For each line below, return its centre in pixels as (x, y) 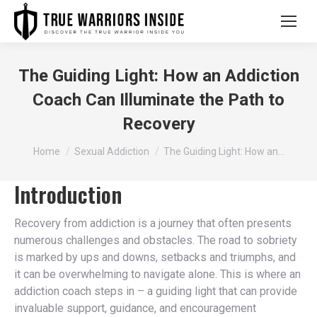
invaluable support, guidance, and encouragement (135, 308)
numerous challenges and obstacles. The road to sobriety (156, 240)
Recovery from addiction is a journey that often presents (153, 223)
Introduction (68, 194)
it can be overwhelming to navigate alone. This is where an (157, 274)
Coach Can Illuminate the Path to (158, 100)
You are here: (64, 144)
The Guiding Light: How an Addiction (158, 76)
